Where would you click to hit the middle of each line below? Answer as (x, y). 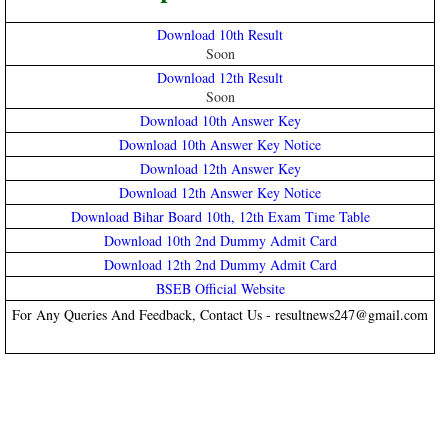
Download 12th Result (220, 77)
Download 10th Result (220, 34)
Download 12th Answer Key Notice (220, 192)
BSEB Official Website (220, 288)
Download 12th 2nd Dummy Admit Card (220, 264)
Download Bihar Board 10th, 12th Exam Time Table (220, 216)
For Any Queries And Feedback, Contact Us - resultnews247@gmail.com (220, 314)
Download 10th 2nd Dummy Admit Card (220, 240)
